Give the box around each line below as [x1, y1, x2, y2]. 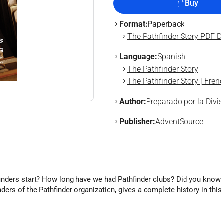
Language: [119, 52, 157, 61]
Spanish [157, 52, 185, 61]
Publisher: [119, 117, 155, 126]
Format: [119, 19, 147, 29]
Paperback [147, 19, 184, 29]
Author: [119, 97, 146, 106]
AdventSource [155, 117, 203, 126]
